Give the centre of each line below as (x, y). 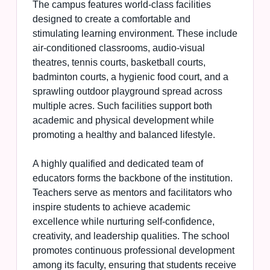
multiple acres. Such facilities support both (122, 106)
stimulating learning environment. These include (135, 34)
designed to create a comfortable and (111, 19)
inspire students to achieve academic (111, 207)
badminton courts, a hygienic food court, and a (130, 77)
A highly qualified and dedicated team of (118, 164)
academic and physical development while (123, 121)
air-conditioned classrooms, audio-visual (118, 48)
